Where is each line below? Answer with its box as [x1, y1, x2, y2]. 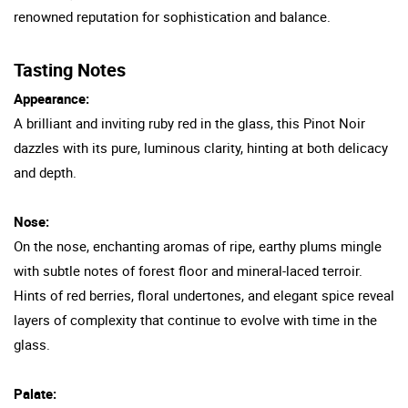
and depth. [14, 162, 76, 181]
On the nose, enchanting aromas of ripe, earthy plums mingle [14, 236, 382, 255]
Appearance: [14, 88, 89, 107]
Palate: [14, 383, 56, 403]
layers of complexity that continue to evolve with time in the [14, 310, 377, 329]
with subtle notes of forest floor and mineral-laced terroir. [14, 260, 362, 280]
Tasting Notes [14, 56, 126, 82]
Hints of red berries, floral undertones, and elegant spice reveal [14, 285, 394, 304]
